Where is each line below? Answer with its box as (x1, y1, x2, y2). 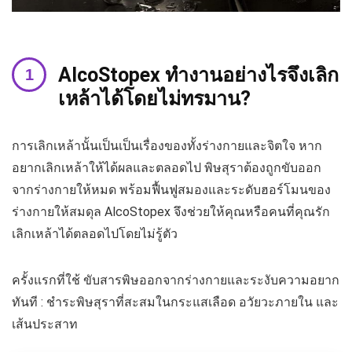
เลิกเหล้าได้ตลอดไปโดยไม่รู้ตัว (12, 225, 178, 241)
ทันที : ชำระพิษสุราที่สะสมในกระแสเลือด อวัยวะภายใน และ (12, 294, 339, 310)
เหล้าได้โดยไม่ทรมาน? (58, 86, 251, 110)
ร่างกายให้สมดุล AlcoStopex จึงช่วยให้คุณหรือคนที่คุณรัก (12, 203, 330, 219)
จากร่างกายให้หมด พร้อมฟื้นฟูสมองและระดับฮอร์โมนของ (12, 181, 331, 197)
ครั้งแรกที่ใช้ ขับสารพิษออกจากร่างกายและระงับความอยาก (12, 272, 339, 288)
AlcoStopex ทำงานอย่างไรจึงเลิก (58, 63, 339, 86)
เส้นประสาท (12, 316, 78, 332)
